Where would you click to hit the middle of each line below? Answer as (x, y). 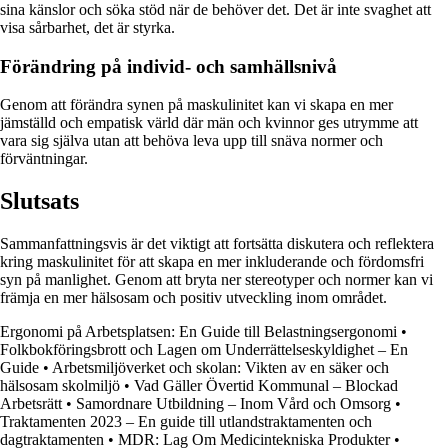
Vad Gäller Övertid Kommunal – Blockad (266, 386)
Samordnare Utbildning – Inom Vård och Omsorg (233, 404)
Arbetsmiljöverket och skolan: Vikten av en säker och (220, 368)
